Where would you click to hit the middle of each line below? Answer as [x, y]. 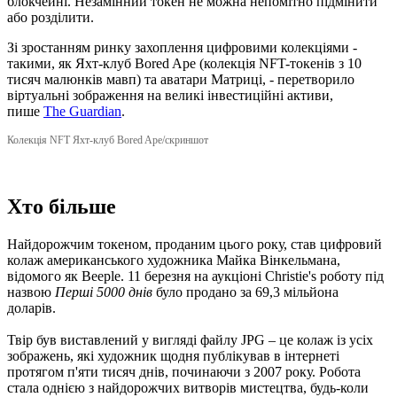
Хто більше [62, 207]
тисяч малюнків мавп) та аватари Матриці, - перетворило [181, 80]
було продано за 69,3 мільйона [247, 292]
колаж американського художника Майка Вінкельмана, [174, 260]
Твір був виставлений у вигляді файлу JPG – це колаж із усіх [190, 339]
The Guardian [82, 112]
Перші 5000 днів [105, 292]
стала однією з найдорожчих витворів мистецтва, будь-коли [188, 387]
